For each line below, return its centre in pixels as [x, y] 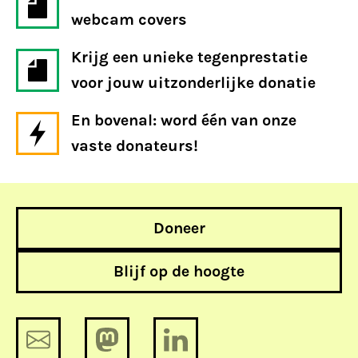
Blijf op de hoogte [179, 271]
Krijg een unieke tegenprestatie [189, 57]
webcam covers [129, 20]
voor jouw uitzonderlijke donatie [193, 83]
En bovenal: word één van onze [184, 120]
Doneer [179, 228]
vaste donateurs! [135, 146]
